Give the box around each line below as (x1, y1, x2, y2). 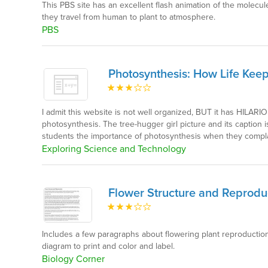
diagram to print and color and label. (42, 241, 175, 252)
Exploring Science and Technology (42, 143, 187, 155)
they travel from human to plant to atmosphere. (42, 12, 216, 22)
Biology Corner (42, 253, 105, 266)
